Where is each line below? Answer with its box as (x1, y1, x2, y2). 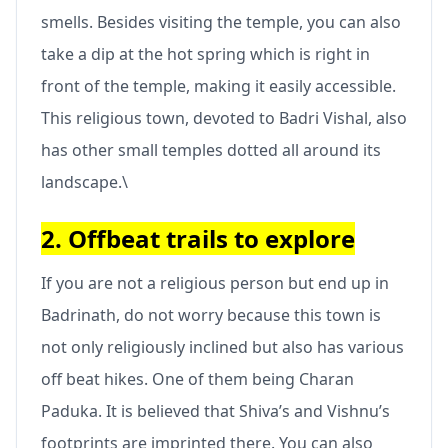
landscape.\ (41, 170, 128, 193)
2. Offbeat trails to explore (41, 221, 355, 255)
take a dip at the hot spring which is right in (41, 42, 370, 65)
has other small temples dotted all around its (41, 138, 381, 161)
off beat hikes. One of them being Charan (41, 367, 354, 390)
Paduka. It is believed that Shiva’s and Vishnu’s (41, 399, 390, 422)
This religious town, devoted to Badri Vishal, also (41, 106, 407, 129)
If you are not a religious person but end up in (41, 271, 389, 294)
